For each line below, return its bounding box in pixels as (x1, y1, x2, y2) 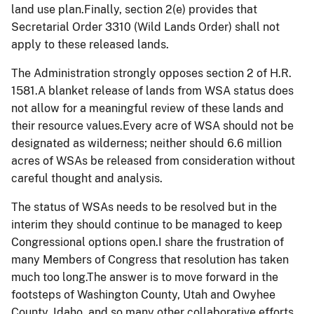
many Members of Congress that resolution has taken (11, 252, 289, 266)
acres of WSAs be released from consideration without (11, 153, 295, 168)
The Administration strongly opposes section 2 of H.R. (11, 66, 292, 80)
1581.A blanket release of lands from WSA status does (11, 83, 294, 97)
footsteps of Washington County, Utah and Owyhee (11, 287, 275, 301)
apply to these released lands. (11, 37, 169, 51)
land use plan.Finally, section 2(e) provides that (11, 2, 257, 16)
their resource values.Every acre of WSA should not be (11, 118, 294, 132)
